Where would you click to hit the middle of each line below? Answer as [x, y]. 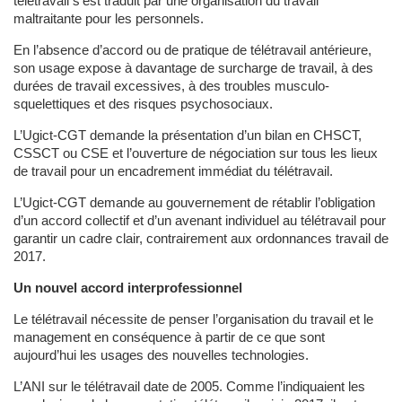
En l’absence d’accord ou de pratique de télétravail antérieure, [192, 50]
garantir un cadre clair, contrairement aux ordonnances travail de [201, 239]
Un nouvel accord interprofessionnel [128, 288]
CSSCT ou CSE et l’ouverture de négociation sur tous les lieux [196, 153]
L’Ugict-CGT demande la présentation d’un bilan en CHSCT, [188, 135]
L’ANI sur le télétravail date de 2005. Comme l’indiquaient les [189, 387]
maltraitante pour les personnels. [109, 19]
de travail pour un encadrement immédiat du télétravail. [173, 171]
